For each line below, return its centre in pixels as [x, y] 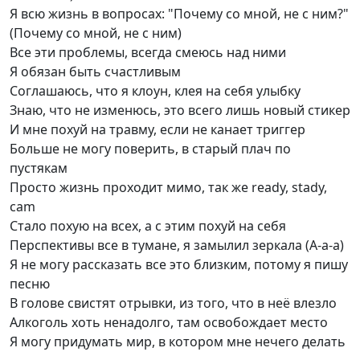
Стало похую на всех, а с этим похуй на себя [148, 226]
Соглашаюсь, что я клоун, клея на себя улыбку [155, 91]
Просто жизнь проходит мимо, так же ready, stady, [168, 187]
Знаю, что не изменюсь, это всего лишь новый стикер [180, 110]
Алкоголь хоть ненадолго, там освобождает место [169, 322]
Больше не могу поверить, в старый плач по [150, 149]
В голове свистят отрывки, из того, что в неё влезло [173, 303]
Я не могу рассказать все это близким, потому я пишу [179, 264]
